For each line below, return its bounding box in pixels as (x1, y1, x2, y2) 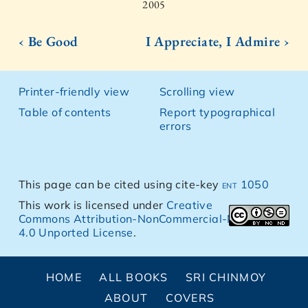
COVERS (165, 291, 215, 305)
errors (159, 119, 192, 133)
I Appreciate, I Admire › (145, 32, 290, 51)
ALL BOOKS (99, 270, 168, 285)
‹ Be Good (18, 32, 78, 51)
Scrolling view (159, 85, 235, 99)
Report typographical (159, 105, 275, 120)
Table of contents (18, 105, 111, 120)
